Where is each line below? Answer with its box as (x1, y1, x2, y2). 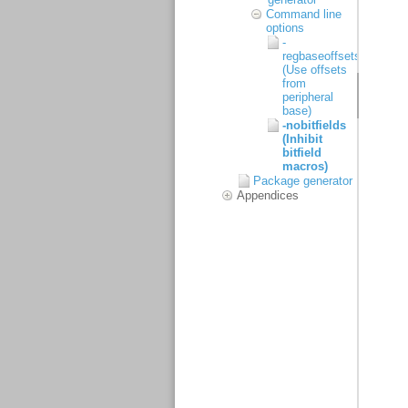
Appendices (237, 189, 299, 202)
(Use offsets (282, 63, 347, 76)
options (266, 21, 304, 35)
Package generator (253, 174, 352, 188)
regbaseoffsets (282, 49, 361, 63)
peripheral (282, 90, 333, 104)
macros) (282, 159, 328, 173)
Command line (266, 7, 342, 21)
